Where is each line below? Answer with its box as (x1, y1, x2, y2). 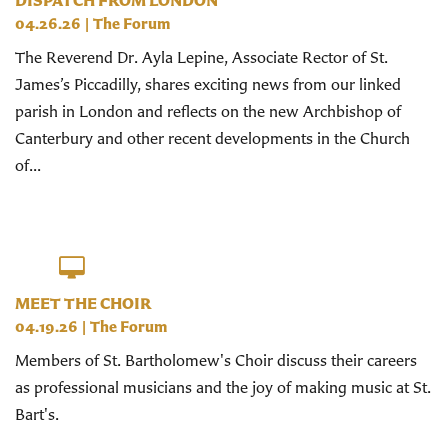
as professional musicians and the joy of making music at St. (15, 376, 431, 397)
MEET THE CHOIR (15, 292, 151, 313)
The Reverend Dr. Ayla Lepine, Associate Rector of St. (15, 47, 388, 68)
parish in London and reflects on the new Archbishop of (15, 101, 401, 122)
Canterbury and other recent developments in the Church (15, 128, 410, 149)
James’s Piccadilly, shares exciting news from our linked (15, 74, 401, 95)
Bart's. (15, 403, 59, 424)
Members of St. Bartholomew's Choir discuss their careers (15, 349, 417, 370)
